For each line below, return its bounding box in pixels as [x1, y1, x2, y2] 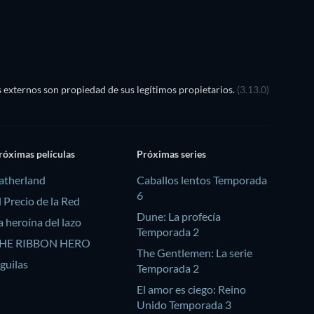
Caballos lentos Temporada [136, 173, 267, 187]
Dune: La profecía [136, 210, 221, 224]
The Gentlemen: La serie [136, 246, 252, 260]
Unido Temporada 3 [136, 298, 231, 312]
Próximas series [136, 148, 206, 161]
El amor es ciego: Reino [136, 282, 246, 296]
